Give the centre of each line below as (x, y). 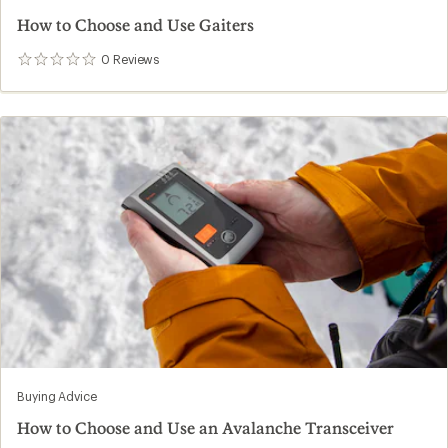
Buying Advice (57, 395)
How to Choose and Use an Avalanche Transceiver (205, 427)
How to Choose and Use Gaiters (135, 24)
